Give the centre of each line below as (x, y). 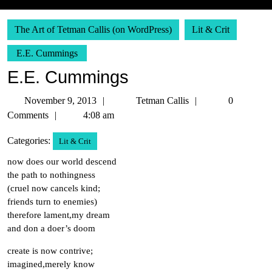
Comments (28, 115)
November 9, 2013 (60, 100)
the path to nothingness (51, 175)
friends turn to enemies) (52, 202)
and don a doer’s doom (51, 228)
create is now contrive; (50, 251)
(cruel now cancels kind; (54, 188)
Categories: (29, 141)
